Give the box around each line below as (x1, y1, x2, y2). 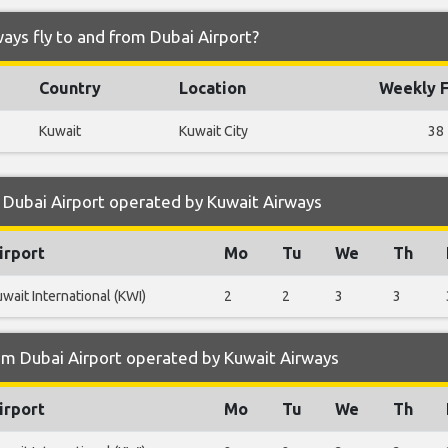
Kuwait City (179, 123, 248, 140)
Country (39, 79, 101, 98)
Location (179, 79, 246, 98)
